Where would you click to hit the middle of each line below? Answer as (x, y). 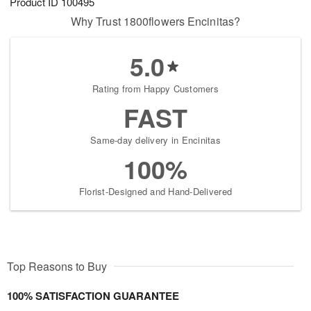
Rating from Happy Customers (155, 89)
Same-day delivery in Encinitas (155, 140)
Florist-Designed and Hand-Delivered (155, 192)
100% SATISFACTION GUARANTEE (93, 296)
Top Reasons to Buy (57, 267)
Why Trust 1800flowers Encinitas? (155, 22)
